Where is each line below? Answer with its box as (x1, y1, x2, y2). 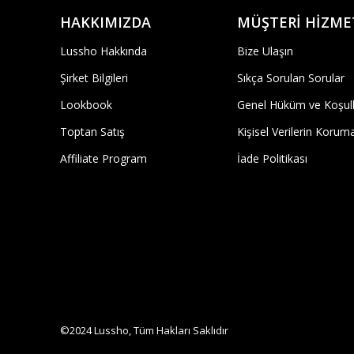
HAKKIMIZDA (60, 13, 151, 32)
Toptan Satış (60, 124, 125, 139)
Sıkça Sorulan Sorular (236, 70, 345, 85)
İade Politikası (236, 151, 307, 166)
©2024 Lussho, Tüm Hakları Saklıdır (60, 323, 228, 337)
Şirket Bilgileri (60, 70, 128, 85)
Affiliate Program (60, 151, 147, 166)
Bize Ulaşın (236, 43, 293, 58)
